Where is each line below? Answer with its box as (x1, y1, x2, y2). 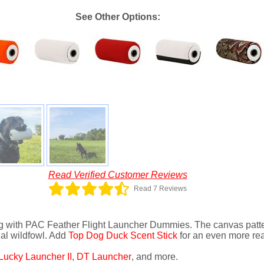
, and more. (131, 252, 178, 262)
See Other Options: (75, 11, 160, 22)
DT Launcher (76, 252, 131, 262)
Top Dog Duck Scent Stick (68, 230, 177, 241)
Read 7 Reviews (134, 184, 187, 193)
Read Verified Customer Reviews (48, 169, 187, 180)
